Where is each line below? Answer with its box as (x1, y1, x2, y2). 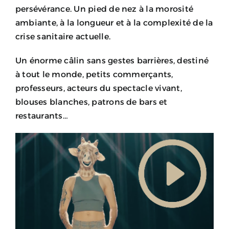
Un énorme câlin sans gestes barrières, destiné (15, 56, 209, 66)
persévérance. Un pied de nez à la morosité (15, 4, 194, 14)
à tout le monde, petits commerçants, (15, 70, 173, 80)
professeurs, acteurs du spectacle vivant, (15, 83, 182, 94)
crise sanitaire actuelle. (15, 32, 111, 42)
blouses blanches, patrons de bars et (15, 97, 168, 107)
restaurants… (15, 111, 68, 121)
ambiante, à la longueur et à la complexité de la (15, 18, 213, 28)
